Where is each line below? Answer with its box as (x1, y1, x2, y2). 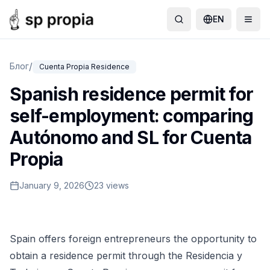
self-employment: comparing (10, 105, 254, 127)
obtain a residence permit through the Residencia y (10, 250, 242, 262)
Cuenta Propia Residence (39, 62, 130, 71)
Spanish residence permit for (10, 83, 253, 105)
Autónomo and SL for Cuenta (10, 127, 252, 148)
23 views (94, 180, 129, 190)
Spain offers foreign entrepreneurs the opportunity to (10, 233, 257, 245)
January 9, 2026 (19, 180, 84, 190)
